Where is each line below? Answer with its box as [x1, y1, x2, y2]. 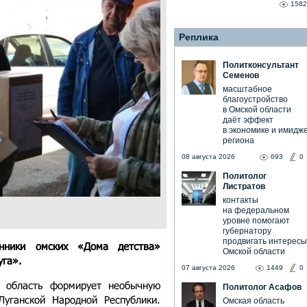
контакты [223, 195, 258, 205]
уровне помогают [223, 216, 290, 225]
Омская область [223, 296, 284, 306]
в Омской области [223, 105, 291, 114]
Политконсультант [223, 60, 299, 70]
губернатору [223, 226, 271, 236]
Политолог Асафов [223, 282, 302, 292]
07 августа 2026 [182, 264, 235, 271]
